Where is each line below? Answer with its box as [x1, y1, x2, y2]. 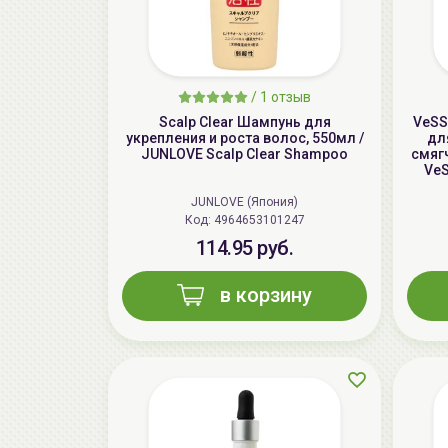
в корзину [220, 283, 312, 308]
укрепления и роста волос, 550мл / [125, 130, 364, 147]
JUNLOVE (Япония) [191, 195, 298, 210]
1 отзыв [260, 89, 311, 106]
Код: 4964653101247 [213, 213, 305, 228]
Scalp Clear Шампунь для [158, 114, 331, 131]
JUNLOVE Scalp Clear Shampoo [141, 146, 348, 163]
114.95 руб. [195, 236, 294, 261]
